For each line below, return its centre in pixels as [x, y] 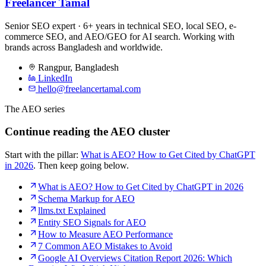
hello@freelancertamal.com [89, 88]
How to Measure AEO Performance [105, 234]
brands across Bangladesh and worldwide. [84, 47]
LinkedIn [54, 78]
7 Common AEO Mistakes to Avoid [105, 246]
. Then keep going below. [81, 165]
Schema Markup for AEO [86, 198]
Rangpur [54, 67]
